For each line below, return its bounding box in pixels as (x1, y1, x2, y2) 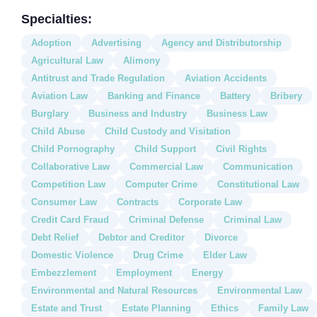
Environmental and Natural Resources (31, 284, 197, 296)
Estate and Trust (31, 302, 102, 313)
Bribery (270, 90, 302, 101)
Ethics (211, 302, 238, 313)
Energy (192, 267, 223, 278)
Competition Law (31, 178, 105, 190)
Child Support (134, 143, 196, 154)
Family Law (258, 302, 309, 313)
